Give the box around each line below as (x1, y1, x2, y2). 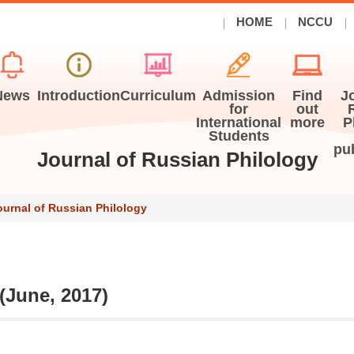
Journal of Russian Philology (36, 149, 318, 171)
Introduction (37, 88, 121, 104)
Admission (202, 88, 276, 104)
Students (208, 128, 269, 144)
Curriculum (120, 88, 197, 104)
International (196, 115, 282, 130)
